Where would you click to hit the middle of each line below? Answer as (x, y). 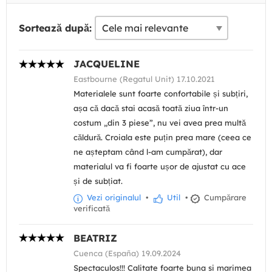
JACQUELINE (107, 64)
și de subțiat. (98, 181)
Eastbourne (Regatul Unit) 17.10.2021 (144, 79)
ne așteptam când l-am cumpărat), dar (148, 152)
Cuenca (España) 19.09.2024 (127, 253)
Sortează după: (55, 28)
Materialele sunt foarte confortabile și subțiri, (161, 94)
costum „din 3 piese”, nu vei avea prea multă (160, 123)
